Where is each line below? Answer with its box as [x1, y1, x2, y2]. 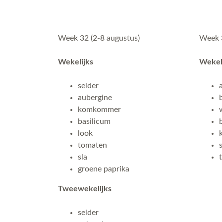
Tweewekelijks [58, 185, 111, 193]
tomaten [78, 141, 107, 149]
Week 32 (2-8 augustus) [58, 34, 140, 42]
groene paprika [78, 165, 129, 173]
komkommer [78, 106, 121, 113]
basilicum [78, 117, 111, 125]
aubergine [78, 94, 112, 102]
